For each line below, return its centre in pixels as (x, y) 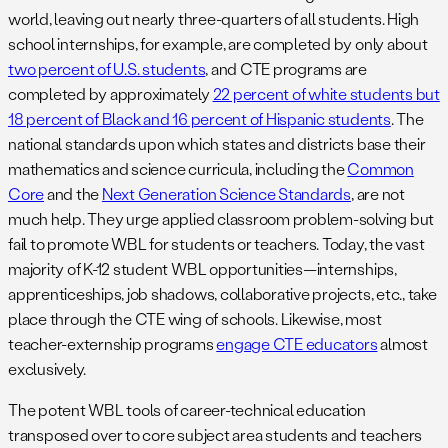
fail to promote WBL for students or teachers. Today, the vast (216, 244)
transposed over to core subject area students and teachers (215, 435)
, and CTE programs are (286, 69)
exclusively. (48, 369)
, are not (377, 194)
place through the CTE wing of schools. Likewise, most (195, 319)
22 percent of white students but (326, 94)
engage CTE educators (297, 344)
